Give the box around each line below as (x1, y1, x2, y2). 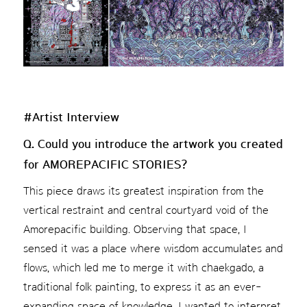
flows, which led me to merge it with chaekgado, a (23, 262, 264, 274)
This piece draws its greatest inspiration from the (23, 185, 264, 197)
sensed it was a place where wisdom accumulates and (23, 243, 283, 255)
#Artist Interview (23, 111, 119, 124)
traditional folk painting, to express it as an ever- (23, 281, 261, 293)
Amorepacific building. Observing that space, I (23, 223, 247, 236)
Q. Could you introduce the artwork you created (23, 138, 283, 151)
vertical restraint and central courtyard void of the (23, 204, 269, 217)
